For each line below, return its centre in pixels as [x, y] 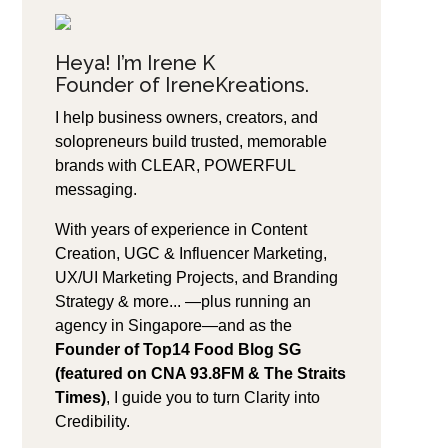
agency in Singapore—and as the [173, 326]
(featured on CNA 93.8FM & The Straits [200, 374]
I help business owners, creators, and [186, 118]
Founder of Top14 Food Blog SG [177, 350]
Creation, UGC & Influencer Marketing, [190, 254]
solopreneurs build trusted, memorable [190, 142]
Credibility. [92, 422]
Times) [80, 398]
